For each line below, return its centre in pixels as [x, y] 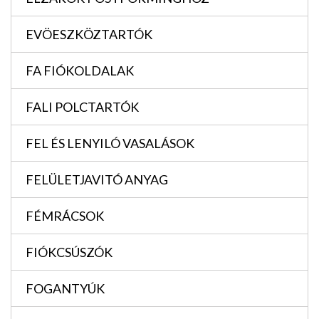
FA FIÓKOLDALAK [80, 71]
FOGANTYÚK [65, 289]
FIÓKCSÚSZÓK [69, 252]
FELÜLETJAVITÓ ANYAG [97, 180]
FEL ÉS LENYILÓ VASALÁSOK [110, 143]
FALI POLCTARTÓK [82, 107]
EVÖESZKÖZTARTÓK [89, 35]
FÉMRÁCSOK [65, 216]
